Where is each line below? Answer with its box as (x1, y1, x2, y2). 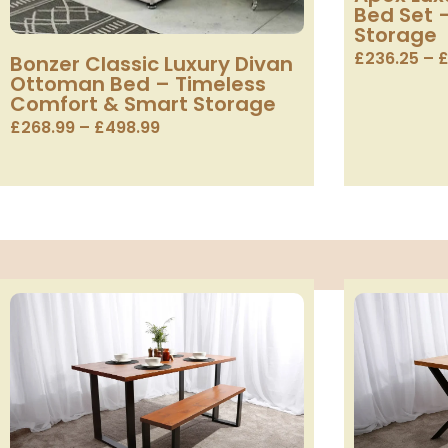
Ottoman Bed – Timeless (10, 69, 266, 98)
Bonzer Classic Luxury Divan (10, 49, 293, 78)
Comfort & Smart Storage (10, 89, 276, 118)
